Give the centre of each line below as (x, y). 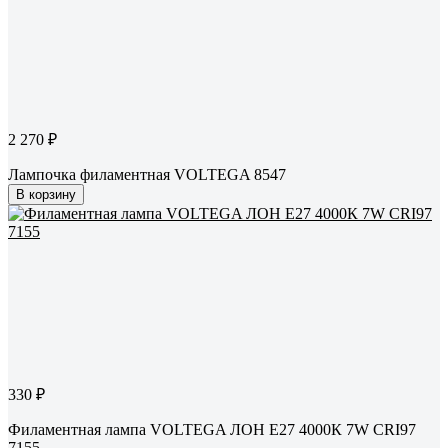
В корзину (46, 195)
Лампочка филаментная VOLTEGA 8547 (147, 175)
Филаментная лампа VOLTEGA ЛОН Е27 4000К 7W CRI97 (212, 430)
